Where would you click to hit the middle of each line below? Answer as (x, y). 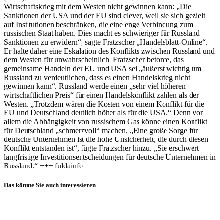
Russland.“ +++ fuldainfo (43, 165)
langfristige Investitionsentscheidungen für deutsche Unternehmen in (110, 157)
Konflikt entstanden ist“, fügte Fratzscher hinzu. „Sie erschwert (101, 148)
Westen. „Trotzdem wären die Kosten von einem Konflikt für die (104, 104)
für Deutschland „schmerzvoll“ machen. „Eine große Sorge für (101, 130)
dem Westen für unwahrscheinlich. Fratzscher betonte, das (94, 59)
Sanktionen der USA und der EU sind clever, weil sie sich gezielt (105, 15)
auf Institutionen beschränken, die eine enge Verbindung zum (98, 24)
